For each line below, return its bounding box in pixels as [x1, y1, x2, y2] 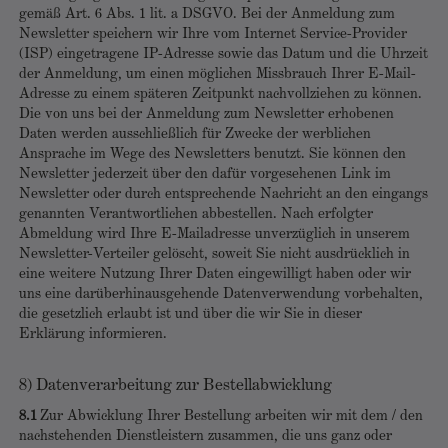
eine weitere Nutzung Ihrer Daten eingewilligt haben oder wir [19, 267, 411, 282]
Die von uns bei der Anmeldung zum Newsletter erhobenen [19, 107, 394, 122]
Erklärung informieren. [19, 327, 167, 342]
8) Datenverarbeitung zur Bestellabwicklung [19, 377, 332, 394]
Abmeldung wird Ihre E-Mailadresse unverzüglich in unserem [19, 227, 410, 242]
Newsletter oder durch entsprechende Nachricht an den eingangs [19, 187, 428, 202]
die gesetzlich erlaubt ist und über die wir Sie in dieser [19, 307, 362, 322]
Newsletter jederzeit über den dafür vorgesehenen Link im [19, 167, 391, 182]
